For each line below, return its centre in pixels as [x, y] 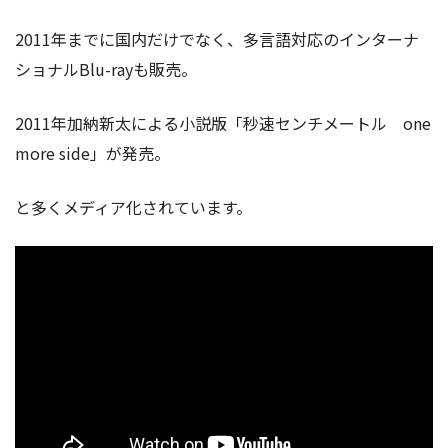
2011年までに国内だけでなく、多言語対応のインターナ [217, 38]
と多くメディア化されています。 [133, 206]
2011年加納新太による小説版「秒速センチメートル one [223, 122]
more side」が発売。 [92, 152]
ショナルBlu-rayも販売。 [106, 68]
